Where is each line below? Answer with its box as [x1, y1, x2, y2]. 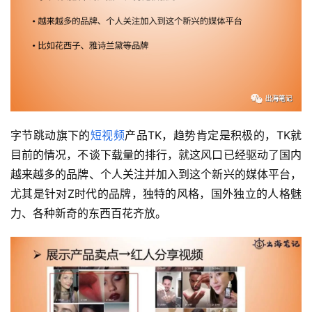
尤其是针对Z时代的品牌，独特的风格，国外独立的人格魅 [10, 186, 302, 201]
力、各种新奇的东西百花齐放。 [10, 205, 166, 220]
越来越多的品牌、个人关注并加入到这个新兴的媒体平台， [10, 166, 302, 181]
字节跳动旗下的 [10, 127, 91, 142]
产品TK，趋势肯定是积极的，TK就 [125, 127, 302, 142]
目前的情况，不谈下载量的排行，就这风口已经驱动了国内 [10, 147, 302, 162]
